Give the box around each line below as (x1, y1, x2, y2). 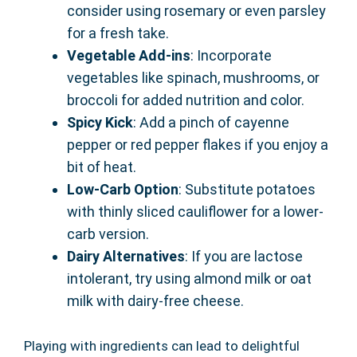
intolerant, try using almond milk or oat (67, 270, 312, 288)
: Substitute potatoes (178, 181, 316, 198)
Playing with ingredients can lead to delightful (24, 338, 300, 355)
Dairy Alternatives (67, 248, 185, 265)
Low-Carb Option (67, 181, 178, 198)
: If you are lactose (185, 248, 303, 265)
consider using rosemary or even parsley (67, 2, 326, 20)
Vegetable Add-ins (67, 47, 190, 65)
